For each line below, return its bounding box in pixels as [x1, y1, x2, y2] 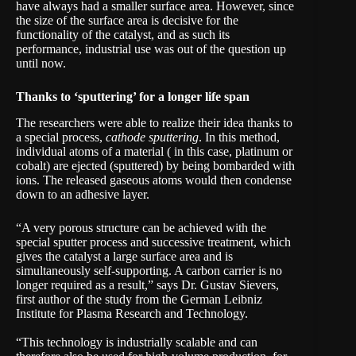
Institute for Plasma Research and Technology [16, 306, 245, 320]
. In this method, [199, 130, 280, 144]
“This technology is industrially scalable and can [16, 335, 257, 349]
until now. [16, 56, 66, 70]
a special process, [16, 130, 106, 144]
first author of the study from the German [16, 292, 224, 306]
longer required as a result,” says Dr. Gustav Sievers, [16, 277, 279, 292]
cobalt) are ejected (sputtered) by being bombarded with [16, 158, 295, 172]
